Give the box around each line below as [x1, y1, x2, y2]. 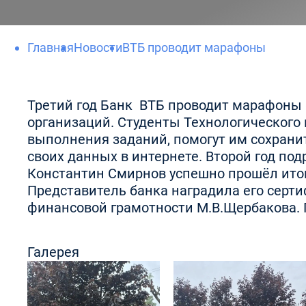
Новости [74, 40, 122, 55]
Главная [27, 40, 74, 55]
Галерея [27, 244, 79, 260]
